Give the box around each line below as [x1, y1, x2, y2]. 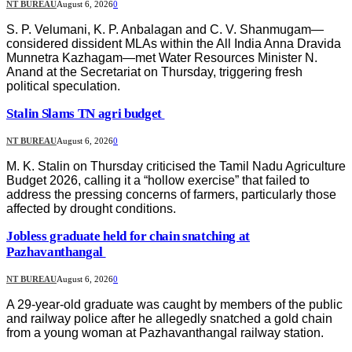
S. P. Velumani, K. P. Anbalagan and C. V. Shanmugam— [6, 22, 324, 36]
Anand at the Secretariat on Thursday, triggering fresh [6, 64, 302, 79]
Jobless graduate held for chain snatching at [6, 229, 251, 244]
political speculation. [6, 79, 120, 93]
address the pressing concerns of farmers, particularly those [6, 188, 336, 202]
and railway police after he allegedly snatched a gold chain [6, 312, 332, 326]
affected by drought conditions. [6, 202, 176, 216]
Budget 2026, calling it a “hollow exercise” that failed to [6, 174, 310, 188]
